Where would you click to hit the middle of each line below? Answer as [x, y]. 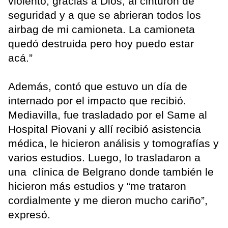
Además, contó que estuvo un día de [98, 87]
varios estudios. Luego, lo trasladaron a [104, 158]
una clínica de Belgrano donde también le [111, 172]
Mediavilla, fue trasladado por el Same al [108, 115]
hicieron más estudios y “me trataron [97, 186]
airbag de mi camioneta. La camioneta [102, 30]
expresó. [29, 215]
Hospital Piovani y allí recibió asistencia [105, 129]
